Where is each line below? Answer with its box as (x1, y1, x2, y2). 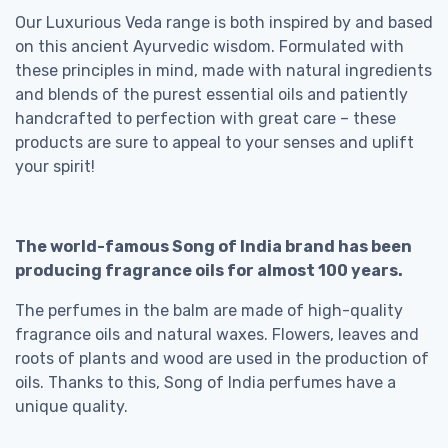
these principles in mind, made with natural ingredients (15, 60, 432, 80)
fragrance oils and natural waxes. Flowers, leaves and (15, 324, 419, 344)
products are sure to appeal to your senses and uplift (15, 132, 414, 152)
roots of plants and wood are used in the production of (15, 348, 429, 368)
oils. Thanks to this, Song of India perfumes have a (15, 372, 396, 392)
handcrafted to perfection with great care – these (15, 108, 396, 128)
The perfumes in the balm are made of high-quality (15, 300, 403, 320)
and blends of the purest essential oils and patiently (15, 84, 408, 104)
